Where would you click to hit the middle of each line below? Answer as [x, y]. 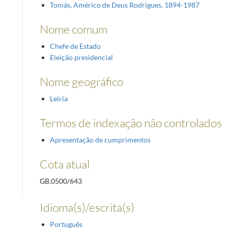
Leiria [59, 99]
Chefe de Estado [75, 46]
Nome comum [73, 29]
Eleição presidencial [81, 58]
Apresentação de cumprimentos [100, 140]
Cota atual [64, 164]
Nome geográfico [81, 82]
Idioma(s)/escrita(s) [87, 207]
